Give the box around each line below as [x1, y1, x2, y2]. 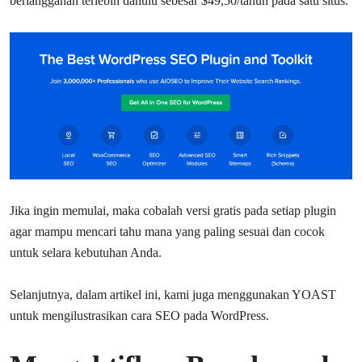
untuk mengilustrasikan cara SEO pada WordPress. [10, 308, 269, 322]
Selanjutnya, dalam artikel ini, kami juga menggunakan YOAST [10, 287, 336, 301]
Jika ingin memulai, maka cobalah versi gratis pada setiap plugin [10, 203, 336, 217]
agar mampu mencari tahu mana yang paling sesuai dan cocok [10, 224, 325, 238]
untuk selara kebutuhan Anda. [10, 245, 162, 259]
